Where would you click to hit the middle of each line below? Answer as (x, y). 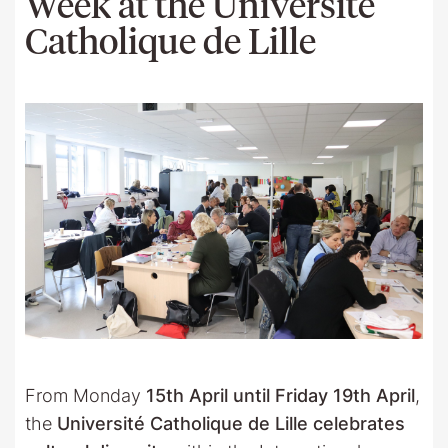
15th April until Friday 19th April (280, 395)
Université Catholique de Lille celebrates (231, 423)
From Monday (85, 395)
